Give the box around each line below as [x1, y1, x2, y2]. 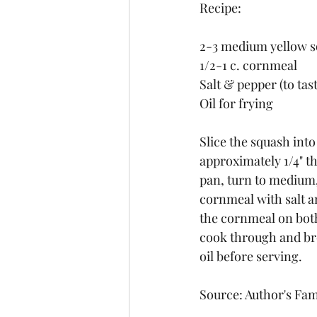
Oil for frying [200, 94, 273, 112]
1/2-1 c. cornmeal [200, 56, 297, 74]
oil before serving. [200, 247, 302, 265]
